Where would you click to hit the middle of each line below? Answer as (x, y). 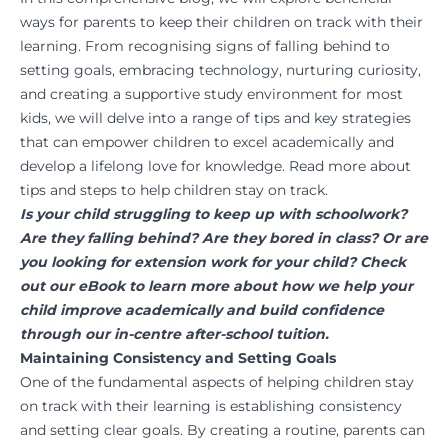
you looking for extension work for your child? (190, 262)
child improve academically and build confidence (202, 310)
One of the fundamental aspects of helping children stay (217, 382)
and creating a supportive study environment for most (211, 94)
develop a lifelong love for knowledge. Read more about (215, 166)
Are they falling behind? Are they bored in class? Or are (224, 238)
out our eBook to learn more (124, 286)
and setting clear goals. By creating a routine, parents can (222, 430)
